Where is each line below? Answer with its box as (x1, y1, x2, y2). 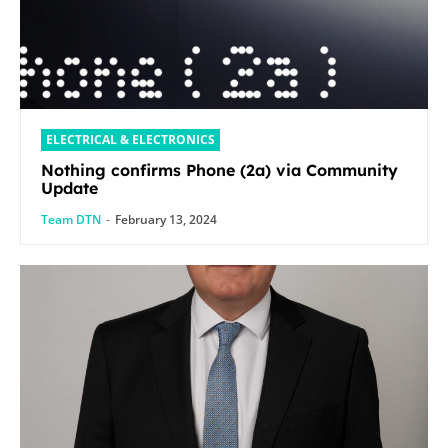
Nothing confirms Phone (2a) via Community (41, 160, 398, 180)
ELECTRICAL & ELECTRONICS (46, 131, 215, 148)
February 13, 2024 (115, 211, 217, 228)
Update (41, 178, 98, 198)
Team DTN (41, 211, 101, 228)
